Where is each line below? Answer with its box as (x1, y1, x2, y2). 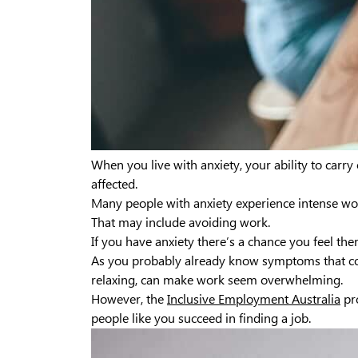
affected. (91, 177, 137, 192)
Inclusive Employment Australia (167, 292, 340, 307)
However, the (91, 292, 167, 307)
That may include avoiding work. (91, 215, 270, 230)
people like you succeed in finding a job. (91, 311, 311, 326)
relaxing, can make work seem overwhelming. (91, 272, 343, 288)
